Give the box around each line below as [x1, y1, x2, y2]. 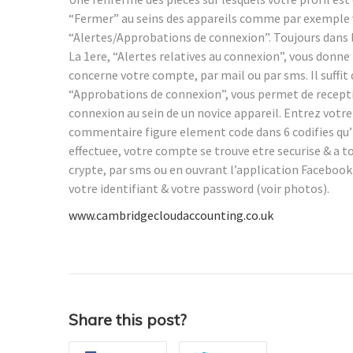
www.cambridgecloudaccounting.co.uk [69, 207, 273, 224]
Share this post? [69, 310, 187, 330]
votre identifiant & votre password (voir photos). [69, 180, 329, 197]
